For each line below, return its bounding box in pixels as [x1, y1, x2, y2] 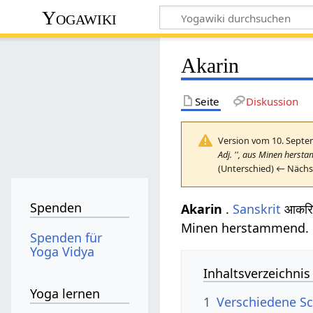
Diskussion [245, 94, 298, 108]
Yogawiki [42, 6, 117, 29]
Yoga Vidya [30, 242, 95, 260]
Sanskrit [233, 200, 282, 217]
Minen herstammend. [181, 219, 310, 236]
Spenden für [30, 228, 103, 246]
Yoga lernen [30, 285, 101, 303]
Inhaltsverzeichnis [203, 264, 311, 282]
